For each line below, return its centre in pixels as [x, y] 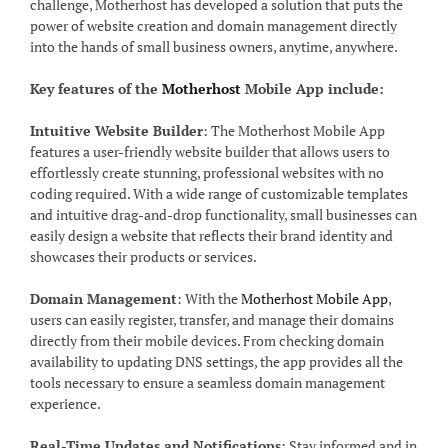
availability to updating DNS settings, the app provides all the [216, 362]
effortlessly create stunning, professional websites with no [207, 173]
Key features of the [96, 89]
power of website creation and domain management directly [213, 26]
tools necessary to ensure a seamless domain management [207, 383]
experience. [65, 404]
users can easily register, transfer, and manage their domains [212, 320]
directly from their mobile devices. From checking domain [207, 341]
